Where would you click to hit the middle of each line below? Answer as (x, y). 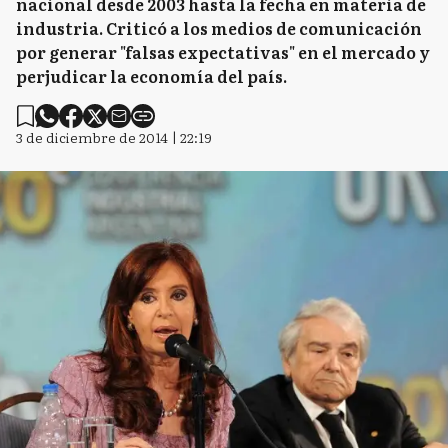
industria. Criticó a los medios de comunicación (219, 28)
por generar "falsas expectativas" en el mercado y (223, 52)
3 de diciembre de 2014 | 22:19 (114, 137)
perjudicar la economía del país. (153, 76)
